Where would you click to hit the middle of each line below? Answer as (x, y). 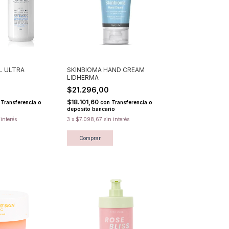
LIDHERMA (83, 77)
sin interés (117, 119)
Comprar (90, 138)
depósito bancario (91, 109)
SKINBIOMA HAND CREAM (106, 70)
